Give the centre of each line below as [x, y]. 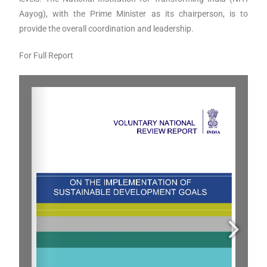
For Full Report [47, 55]
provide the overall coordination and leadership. [107, 28]
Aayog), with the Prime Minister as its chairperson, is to [133, 13]
